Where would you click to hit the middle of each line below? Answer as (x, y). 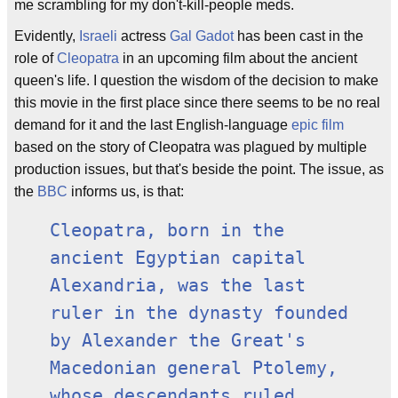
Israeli (98, 36)
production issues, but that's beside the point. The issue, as (199, 169)
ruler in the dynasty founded (199, 313)
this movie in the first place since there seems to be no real (197, 103)
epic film (318, 125)
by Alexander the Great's (178, 341)
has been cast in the (298, 36)
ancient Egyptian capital (178, 258)
